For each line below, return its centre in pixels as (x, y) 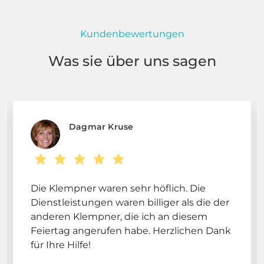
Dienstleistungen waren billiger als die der (130, 202)
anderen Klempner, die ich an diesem (119, 216)
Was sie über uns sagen (132, 61)
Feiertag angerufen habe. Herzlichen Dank (131, 230)
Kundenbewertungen (132, 34)
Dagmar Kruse (101, 126)
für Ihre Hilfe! (61, 245)
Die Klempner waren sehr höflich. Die (118, 188)
